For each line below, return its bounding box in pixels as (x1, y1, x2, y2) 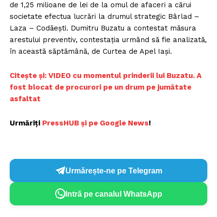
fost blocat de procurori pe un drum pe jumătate (10, 83, 191, 92)
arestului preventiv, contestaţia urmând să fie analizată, (10, 35, 207, 45)
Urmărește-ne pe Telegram (65, 166, 162, 175)
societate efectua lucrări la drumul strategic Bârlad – (10, 12, 199, 21)
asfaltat (10, 94, 41, 104)
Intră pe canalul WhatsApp (65, 189, 162, 198)
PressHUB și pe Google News (42, 119, 149, 128)
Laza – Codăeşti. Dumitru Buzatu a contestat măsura (10, 24, 196, 33)
